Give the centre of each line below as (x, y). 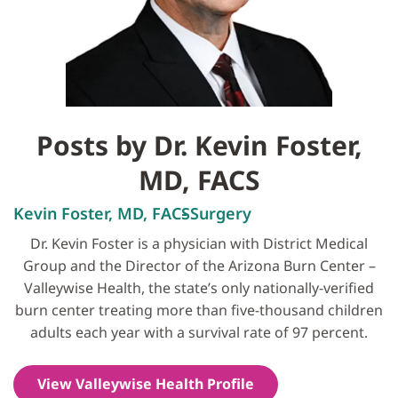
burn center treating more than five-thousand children (199, 310)
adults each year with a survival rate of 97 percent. (199, 333)
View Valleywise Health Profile (146, 384)
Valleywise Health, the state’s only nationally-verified (199, 288)
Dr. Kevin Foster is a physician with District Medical (199, 244)
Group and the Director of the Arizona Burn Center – (199, 266)
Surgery (221, 214)
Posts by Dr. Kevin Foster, (199, 146)
